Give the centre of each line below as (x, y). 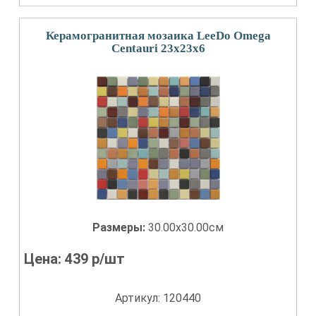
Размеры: (120, 227)
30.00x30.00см (186, 227)
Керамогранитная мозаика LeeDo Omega (158, 36)
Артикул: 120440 (158, 298)
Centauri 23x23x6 (158, 48)
